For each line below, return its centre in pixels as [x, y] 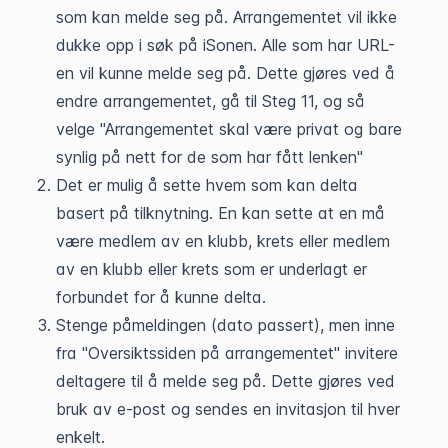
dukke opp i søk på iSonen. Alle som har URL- [225, 45]
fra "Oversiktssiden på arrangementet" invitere [227, 353]
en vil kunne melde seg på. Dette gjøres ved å [225, 73]
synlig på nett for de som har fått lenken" [209, 157]
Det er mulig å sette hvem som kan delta [207, 185]
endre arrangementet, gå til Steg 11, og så [210, 101]
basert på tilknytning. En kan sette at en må [220, 213]
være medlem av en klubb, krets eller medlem [223, 241]
